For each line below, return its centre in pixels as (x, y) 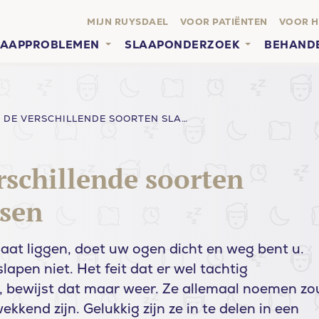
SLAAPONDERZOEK (182, 45)
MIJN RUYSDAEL (128, 21)
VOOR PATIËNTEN (224, 21)
